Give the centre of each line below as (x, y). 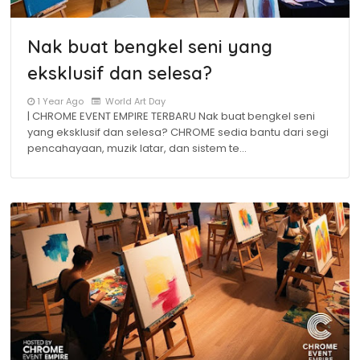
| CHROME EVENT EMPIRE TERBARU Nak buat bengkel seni (171, 116)
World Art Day (134, 101)
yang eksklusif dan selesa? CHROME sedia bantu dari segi (178, 132)
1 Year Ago (60, 101)
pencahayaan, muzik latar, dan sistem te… (137, 148)
